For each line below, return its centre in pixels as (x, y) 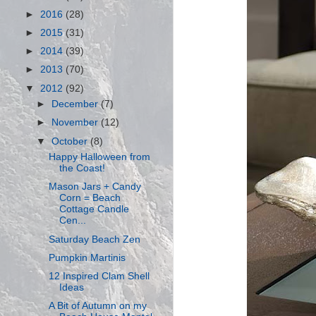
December (77, 104)
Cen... (72, 221)
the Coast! (82, 169)
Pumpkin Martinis (87, 257)
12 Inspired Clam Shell (99, 276)
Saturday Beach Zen (94, 239)
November (77, 123)
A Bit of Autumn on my (97, 305)
